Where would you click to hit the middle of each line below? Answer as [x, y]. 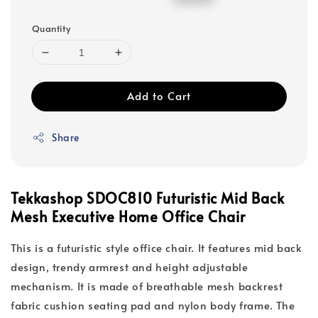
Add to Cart [159, 96]
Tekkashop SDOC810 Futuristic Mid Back [148, 198]
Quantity [51, 29]
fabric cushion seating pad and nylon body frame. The [153, 305]
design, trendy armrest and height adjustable [130, 267]
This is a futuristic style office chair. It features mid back [157, 248]
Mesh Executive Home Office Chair [128, 217]
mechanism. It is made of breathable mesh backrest [147, 286]
